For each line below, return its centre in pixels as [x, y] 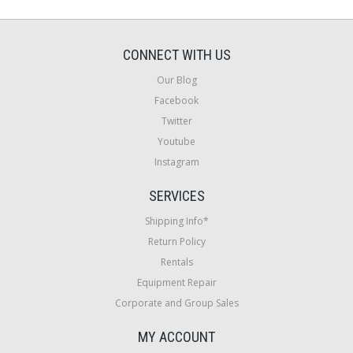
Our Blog [176, 80]
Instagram [176, 162]
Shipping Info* [176, 221]
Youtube [176, 141]
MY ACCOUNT [176, 336]
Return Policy [176, 241]
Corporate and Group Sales [176, 303]
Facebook [176, 100]
